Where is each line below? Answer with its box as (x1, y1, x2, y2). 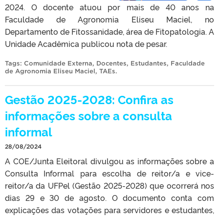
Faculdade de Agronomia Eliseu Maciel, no (5, 14, 214, 25)
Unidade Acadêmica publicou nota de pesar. (5, 38, 167, 49)
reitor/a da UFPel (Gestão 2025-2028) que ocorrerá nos (5, 180, 214, 191)
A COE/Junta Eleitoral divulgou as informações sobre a (5, 155, 214, 167)
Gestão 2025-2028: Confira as (5, 91, 174, 108)
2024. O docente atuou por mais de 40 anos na (5, 1, 214, 13)
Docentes (96, 60, 127, 67)
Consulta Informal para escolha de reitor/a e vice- (5, 168, 214, 179)
